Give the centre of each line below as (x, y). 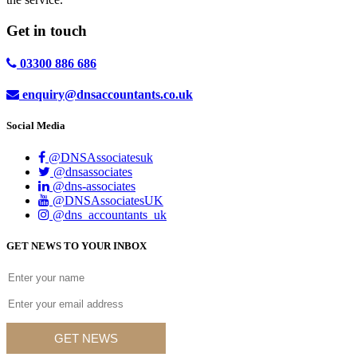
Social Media (36, 126)
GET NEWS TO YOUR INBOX (76, 245)
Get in (28, 30)
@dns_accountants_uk (108, 214)
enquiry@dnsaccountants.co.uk (108, 95)
